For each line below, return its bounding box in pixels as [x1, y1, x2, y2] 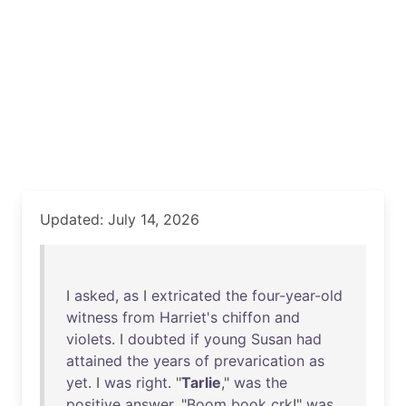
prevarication [214, 352, 304, 370]
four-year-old [252, 286, 343, 304]
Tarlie [181, 373, 221, 391]
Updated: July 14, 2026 [40, 210, 199, 228]
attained [66, 352, 122, 370]
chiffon [222, 308, 270, 326]
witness [66, 308, 118, 326]
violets [66, 330, 111, 348]
